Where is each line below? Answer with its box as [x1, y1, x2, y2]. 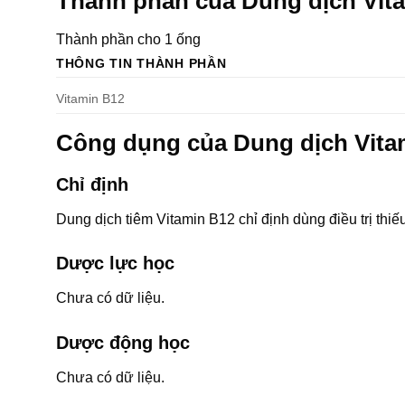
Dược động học [56, 333, 190, 353]
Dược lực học [56, 253, 174, 274]
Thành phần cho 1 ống [56, 31, 201, 47]
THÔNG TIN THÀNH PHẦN [56, 55, 227, 71]
